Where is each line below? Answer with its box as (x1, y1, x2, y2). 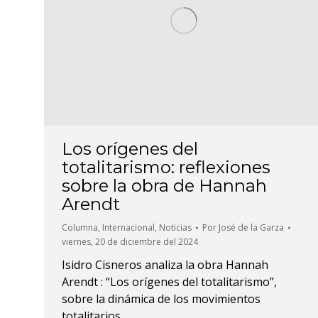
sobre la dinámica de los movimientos (62, 291, 261, 307)
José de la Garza (219, 221, 284, 234)
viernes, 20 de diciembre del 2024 (62, 236, 198, 248)
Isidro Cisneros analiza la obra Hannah (62, 257, 268, 273)
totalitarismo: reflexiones (62, 157, 270, 178)
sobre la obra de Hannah (62, 175, 267, 197)
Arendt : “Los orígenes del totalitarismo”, (62, 274, 277, 290)
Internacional (102, 221, 155, 234)
